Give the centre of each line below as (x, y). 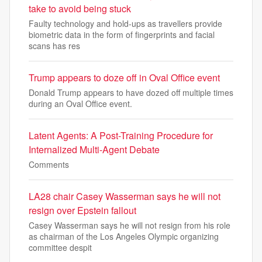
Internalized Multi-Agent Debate (94, 149)
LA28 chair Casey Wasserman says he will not (125, 196)
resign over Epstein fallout (82, 210)
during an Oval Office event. (80, 104)
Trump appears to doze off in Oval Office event (124, 77)
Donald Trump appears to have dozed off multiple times (131, 92)
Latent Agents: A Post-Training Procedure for (121, 135)
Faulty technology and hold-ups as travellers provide (125, 23)
